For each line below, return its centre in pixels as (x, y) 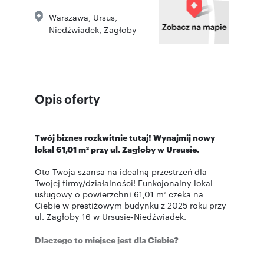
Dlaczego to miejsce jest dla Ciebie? (107, 239)
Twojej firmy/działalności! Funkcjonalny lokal (124, 182)
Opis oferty (67, 98)
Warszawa (69, 17)
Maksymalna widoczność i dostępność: (137, 251)
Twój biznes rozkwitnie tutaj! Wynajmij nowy (125, 137)
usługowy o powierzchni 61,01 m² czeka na (119, 194)
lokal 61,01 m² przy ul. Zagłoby (96, 148)
